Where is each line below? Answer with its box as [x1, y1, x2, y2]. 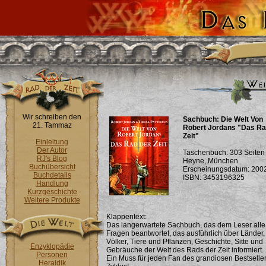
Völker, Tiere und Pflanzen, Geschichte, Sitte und [106, 237, 263, 246]
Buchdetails [33, 171, 71, 179]
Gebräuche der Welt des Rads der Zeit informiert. [106, 246, 264, 254]
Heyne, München [183, 157, 238, 165]
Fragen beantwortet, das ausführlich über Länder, [106, 229, 265, 237]
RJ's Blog [37, 154, 67, 163]
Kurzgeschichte [27, 188, 77, 196]
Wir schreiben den [23, 113, 81, 121]
